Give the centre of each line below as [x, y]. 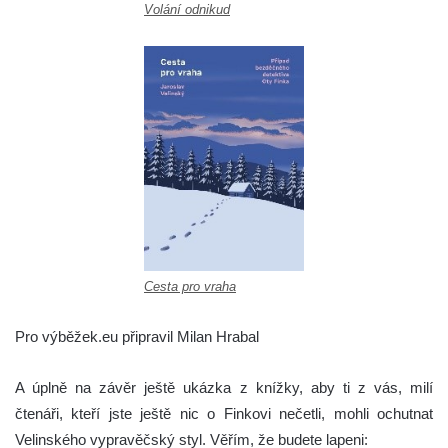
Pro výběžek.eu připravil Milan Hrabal [137, 336]
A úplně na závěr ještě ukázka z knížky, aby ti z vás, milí [224, 387]
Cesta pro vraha [190, 287]
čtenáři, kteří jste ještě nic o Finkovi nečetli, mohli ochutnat [224, 413]
